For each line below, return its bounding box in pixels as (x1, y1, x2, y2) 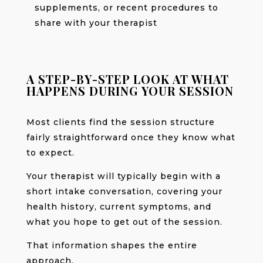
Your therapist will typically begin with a (26, 170, 221, 181)
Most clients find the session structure (26, 116, 215, 127)
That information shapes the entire (26, 240, 197, 251)
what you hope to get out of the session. (26, 216, 222, 227)
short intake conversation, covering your (26, 186, 222, 197)
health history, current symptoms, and (26, 201, 211, 212)
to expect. (26, 147, 75, 158)
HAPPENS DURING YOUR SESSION (26, 82, 234, 99)
